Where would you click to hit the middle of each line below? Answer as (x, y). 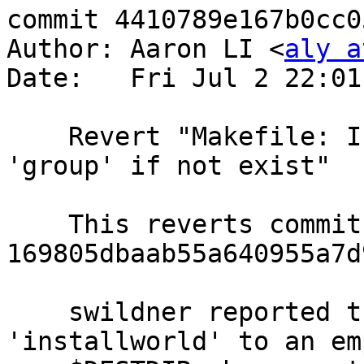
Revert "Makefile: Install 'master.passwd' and (37, 137)
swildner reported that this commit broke (37, 312)
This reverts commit (37, 225)
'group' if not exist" (169, 166)
